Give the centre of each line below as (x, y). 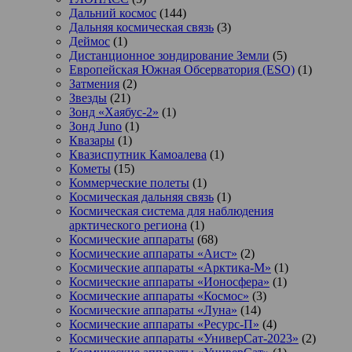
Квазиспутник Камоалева (138, 154)
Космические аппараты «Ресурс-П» (164, 324)
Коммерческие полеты (129, 182)
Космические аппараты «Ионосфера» (169, 281)
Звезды (88, 97)
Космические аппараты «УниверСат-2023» (184, 338)
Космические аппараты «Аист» (153, 253)
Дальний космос (113, 13)
